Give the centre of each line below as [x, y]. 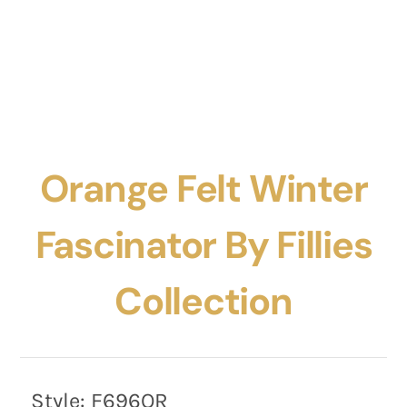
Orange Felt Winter [203, 189]
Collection [203, 302]
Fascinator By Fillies [203, 246]
